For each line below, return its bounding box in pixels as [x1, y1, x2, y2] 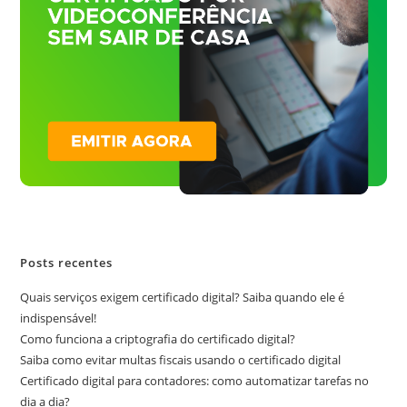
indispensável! [20, 310, 97, 327]
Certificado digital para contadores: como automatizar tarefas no [20, 372, 370, 390]
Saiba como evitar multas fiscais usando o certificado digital [20, 352, 342, 369]
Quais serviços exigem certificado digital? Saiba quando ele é [20, 289, 345, 306]
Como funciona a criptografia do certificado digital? [20, 331, 296, 348]
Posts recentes [20, 254, 114, 272]
